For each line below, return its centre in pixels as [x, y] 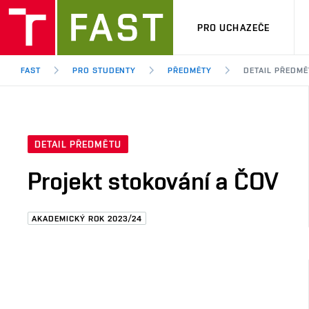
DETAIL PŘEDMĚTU [78, 144]
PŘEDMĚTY [190, 70]
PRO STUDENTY [104, 70]
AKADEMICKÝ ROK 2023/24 [87, 219]
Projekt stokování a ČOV [153, 181]
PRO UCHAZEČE [233, 27]
